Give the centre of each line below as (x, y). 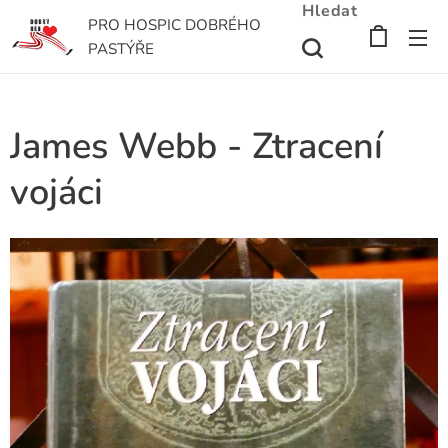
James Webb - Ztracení (196, 146)
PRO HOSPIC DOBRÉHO (174, 25)
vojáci (56, 192)
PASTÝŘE (121, 49)
